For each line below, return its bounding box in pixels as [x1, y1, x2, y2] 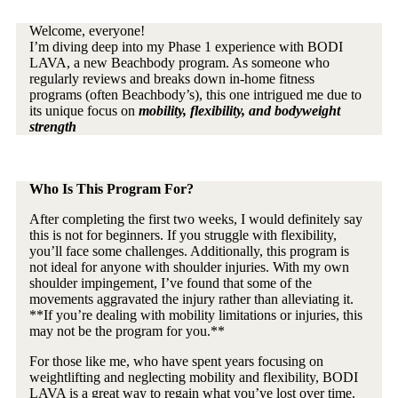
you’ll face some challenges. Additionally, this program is [29, 243, 349, 259]
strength [29, 118, 76, 134]
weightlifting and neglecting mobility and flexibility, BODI [29, 369, 358, 385]
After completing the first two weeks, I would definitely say [29, 211, 362, 227]
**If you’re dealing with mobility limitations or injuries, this [29, 306, 362, 322]
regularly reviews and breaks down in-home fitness [29, 70, 314, 86]
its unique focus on [29, 102, 139, 118]
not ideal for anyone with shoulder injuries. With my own [29, 259, 349, 275]
